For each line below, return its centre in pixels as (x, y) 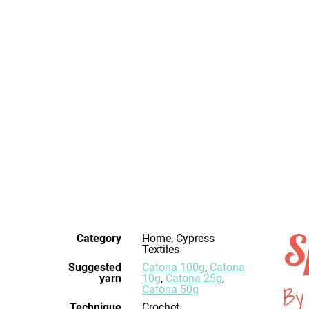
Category (99, 238)
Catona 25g (193, 278)
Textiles (160, 249)
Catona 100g (177, 267)
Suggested (94, 267)
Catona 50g (170, 289)
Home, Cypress (146, 238)
